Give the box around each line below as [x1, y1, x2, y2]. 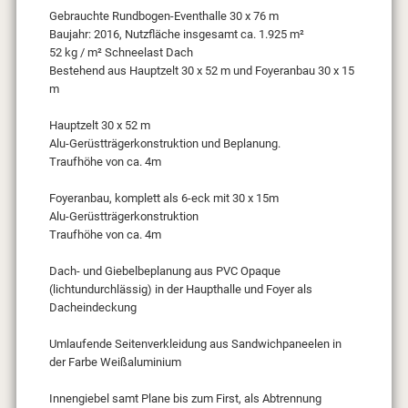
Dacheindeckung [48, 301, 137, 315]
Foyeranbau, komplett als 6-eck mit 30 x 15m [48, 191, 279, 206]
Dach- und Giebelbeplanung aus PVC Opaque [48, 264, 280, 279]
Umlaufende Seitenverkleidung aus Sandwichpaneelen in [48, 337, 342, 352]
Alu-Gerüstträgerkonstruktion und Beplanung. [48, 137, 280, 151]
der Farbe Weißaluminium [48, 355, 181, 370]
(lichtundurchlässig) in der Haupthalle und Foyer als [48, 282, 312, 297]
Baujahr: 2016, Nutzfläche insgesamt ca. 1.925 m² [48, 27, 304, 42]
